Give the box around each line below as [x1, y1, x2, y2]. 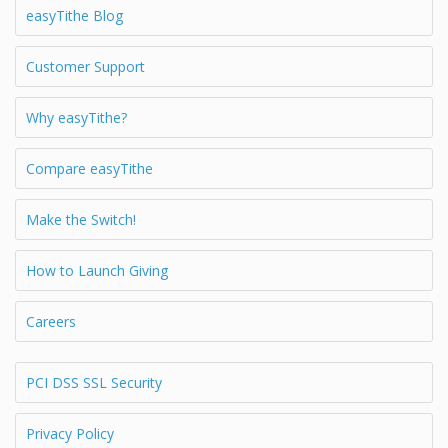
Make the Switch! [26, 209, 136, 229]
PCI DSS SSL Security [26, 372, 162, 392]
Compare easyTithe [26, 158, 153, 178]
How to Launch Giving [26, 260, 168, 280]
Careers [26, 311, 76, 331]
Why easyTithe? [26, 107, 127, 127]
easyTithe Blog [26, 5, 123, 25]
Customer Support [26, 56, 145, 76]
